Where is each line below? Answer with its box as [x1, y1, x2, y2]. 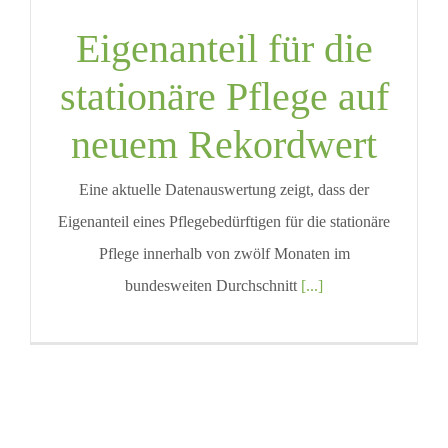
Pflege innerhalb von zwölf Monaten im [98, 245, 350, 263]
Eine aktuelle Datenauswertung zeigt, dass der [79, 181, 369, 199]
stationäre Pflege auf [59, 74, 389, 120]
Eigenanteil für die [75, 26, 373, 72]
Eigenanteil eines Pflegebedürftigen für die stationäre [58, 213, 390, 231]
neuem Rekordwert [71, 122, 377, 168]
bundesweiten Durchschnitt [125, 277, 301, 295]
